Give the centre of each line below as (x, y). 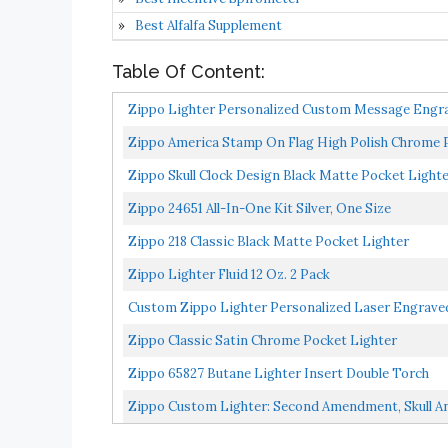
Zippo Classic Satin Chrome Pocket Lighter (262, 340)
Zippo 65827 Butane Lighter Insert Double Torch (278, 373)
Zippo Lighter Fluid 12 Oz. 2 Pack (229, 274)
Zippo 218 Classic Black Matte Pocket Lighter (268, 241)
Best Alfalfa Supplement (208, 25)
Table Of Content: (188, 71)
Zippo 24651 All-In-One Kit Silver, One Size (259, 208)
